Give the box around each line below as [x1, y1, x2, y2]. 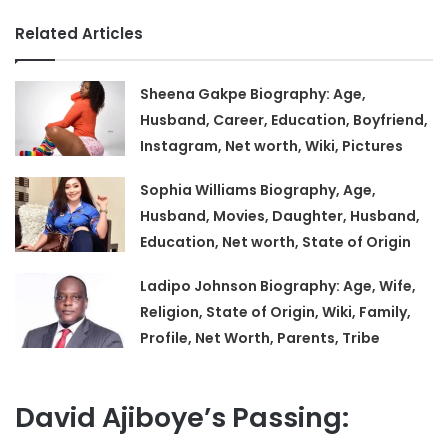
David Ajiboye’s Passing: [15, 399, 349, 437]
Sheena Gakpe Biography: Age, [140, 84, 367, 105]
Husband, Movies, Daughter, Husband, [140, 206, 421, 227]
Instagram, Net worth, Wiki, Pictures [140, 136, 404, 157]
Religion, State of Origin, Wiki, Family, [140, 302, 412, 323]
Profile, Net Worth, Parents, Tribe [140, 328, 381, 349]
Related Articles [15, 23, 143, 45]
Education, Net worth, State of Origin [140, 232, 412, 253]
